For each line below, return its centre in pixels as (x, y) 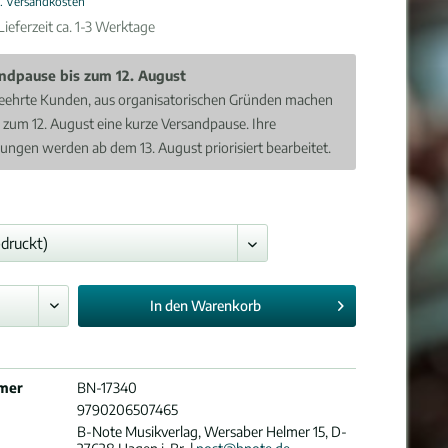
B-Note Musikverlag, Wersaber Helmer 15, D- (212, 431)
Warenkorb (225, 305)
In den (168, 305)
